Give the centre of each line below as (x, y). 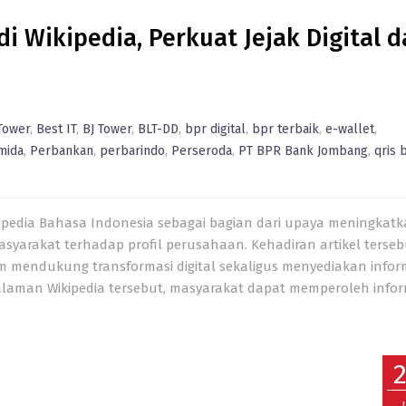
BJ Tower (107, 129)
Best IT (56, 129)
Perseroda (202, 151)
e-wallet (350, 129)
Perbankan (62, 151)
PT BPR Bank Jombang (303, 151)
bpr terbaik (285, 129)
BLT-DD (158, 129)
